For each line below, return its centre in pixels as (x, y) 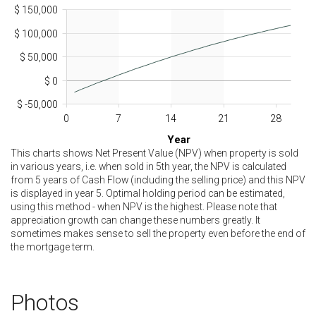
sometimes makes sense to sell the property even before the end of (158, 233)
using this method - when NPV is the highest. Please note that (144, 206)
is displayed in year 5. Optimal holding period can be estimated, (148, 193)
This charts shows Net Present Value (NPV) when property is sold (154, 153)
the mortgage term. (53, 247)
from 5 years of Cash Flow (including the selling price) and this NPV (158, 180)
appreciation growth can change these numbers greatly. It (135, 220)
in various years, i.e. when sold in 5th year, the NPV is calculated (148, 166)
